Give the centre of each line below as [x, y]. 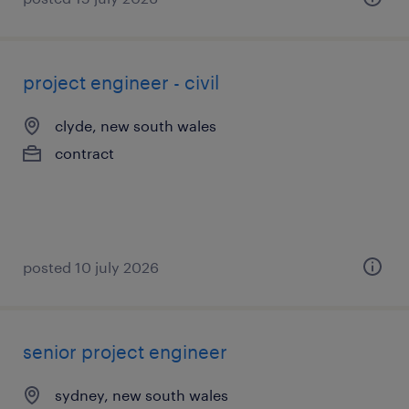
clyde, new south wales [136, 126]
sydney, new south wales [142, 395]
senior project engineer [125, 351]
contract [84, 153]
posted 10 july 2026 [91, 267]
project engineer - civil [121, 82]
